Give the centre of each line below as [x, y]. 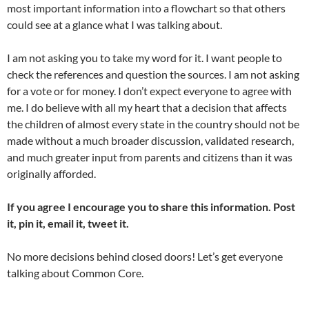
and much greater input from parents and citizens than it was [150, 157]
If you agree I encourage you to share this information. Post [151, 207]
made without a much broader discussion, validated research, [150, 141]
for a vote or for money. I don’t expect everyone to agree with [149, 91]
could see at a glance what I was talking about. [114, 25]
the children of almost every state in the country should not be [153, 124]
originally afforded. [51, 174]
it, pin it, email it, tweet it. [68, 223]
